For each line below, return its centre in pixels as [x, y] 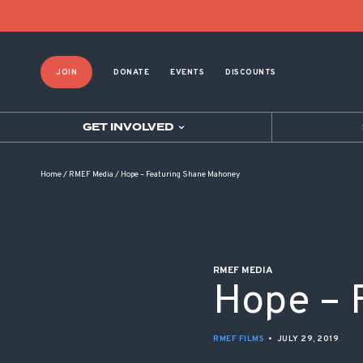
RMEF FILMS [239, 339]
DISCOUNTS [251, 73]
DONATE [131, 73]
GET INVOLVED [128, 127]
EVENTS [187, 73]
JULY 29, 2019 [307, 339]
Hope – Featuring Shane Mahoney [180, 174]
